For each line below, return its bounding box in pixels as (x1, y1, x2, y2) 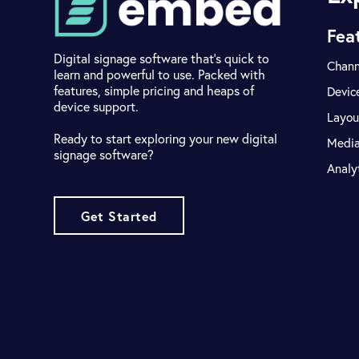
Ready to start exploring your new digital (54, 131, 278, 147)
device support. (54, 99, 139, 115)
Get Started (81, 208, 157, 225)
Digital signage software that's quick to (54, 50, 270, 67)
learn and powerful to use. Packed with (54, 67, 266, 83)
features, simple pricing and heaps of (54, 83, 255, 99)
